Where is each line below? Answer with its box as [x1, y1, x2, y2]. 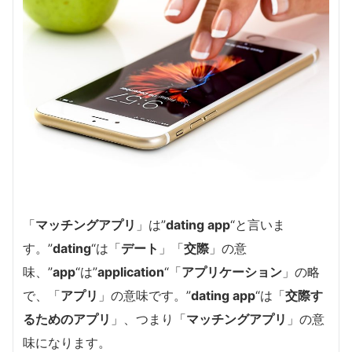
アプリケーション [181, 263, 282, 280]
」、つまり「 [111, 310, 186, 327]
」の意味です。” [98, 287, 191, 303]
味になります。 [23, 334, 111, 350]
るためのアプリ [23, 310, 111, 327]
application [97, 263, 164, 280]
